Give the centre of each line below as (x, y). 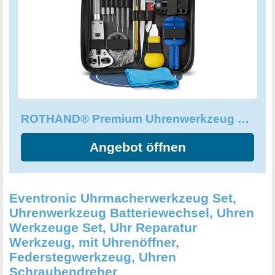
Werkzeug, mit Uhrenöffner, (94, 242)
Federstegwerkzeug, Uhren (93, 257)
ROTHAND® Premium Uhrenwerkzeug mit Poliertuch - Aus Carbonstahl (243, 119)
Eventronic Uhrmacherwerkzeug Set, (123, 198)
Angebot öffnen (137, 147)
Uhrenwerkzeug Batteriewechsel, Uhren (132, 213)
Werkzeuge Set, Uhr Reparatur (103, 228)
